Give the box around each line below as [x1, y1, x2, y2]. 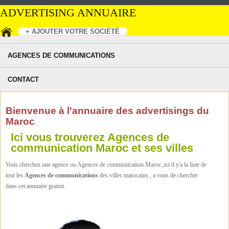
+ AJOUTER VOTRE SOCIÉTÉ [26, 28, 120, 35]
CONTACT [8, 76, 39, 83]
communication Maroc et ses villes [11, 142, 193, 154]
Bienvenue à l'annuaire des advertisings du [6, 105, 209, 116]
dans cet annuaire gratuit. [6, 182, 65, 190]
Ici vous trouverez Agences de [11, 131, 169, 144]
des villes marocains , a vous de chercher [98, 172, 198, 179]
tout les [6, 172, 25, 179]
